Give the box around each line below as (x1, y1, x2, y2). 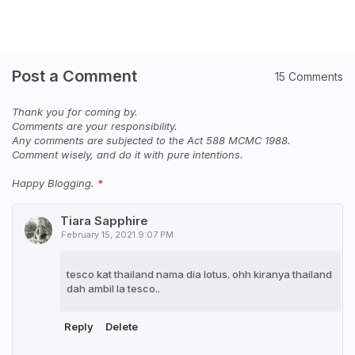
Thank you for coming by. (12, 105, 138, 118)
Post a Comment (12, 67, 137, 86)
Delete (105, 320, 138, 333)
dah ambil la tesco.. (67, 282, 160, 295)
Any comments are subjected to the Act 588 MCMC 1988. (12, 134, 291, 147)
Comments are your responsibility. (12, 120, 177, 132)
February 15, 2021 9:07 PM (61, 229, 174, 240)
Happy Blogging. (12, 177, 97, 189)
